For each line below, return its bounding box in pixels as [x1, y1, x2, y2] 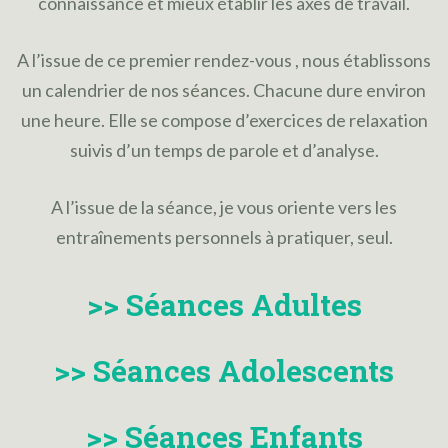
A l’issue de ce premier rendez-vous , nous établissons [17, 48, 431, 71]
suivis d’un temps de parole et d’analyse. [69, 138, 379, 161]
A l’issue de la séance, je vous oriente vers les [51, 195, 397, 218]
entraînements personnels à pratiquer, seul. [55, 225, 393, 248]
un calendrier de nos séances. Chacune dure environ [22, 78, 426, 101]
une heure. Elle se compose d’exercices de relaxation [20, 108, 428, 131]
